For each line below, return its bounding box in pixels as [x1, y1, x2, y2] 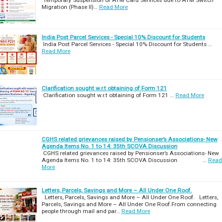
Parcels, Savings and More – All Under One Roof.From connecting [42, 200, 217, 208]
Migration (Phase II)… [42, 3, 98, 10]
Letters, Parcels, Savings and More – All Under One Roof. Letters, [42, 193, 218, 201]
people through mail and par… [42, 207, 120, 215]
